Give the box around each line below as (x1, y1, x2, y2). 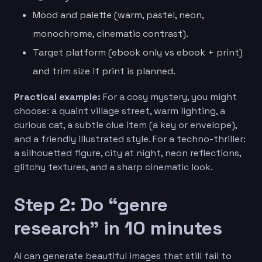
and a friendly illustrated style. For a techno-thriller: (14, 132, 246, 145)
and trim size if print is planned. (33, 64, 175, 77)
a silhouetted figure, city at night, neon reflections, (14, 146, 241, 159)
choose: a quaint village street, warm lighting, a (14, 104, 225, 117)
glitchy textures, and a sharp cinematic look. (14, 160, 213, 173)
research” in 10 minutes (14, 216, 222, 240)
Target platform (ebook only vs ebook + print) (33, 46, 243, 58)
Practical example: (14, 90, 101, 103)
